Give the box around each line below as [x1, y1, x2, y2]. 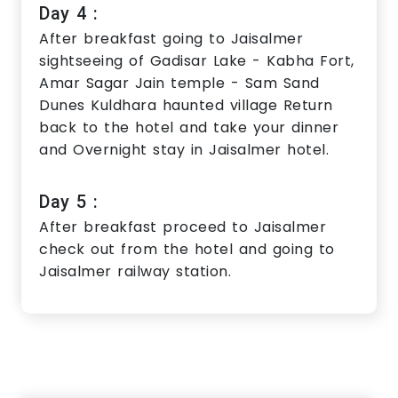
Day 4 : [39, 3, 99, 25]
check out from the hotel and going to [39, 239, 335, 260]
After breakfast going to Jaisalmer [39, 28, 303, 50]
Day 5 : [39, 191, 99, 213]
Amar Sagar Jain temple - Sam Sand [39, 73, 320, 94]
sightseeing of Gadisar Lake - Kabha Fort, [39, 51, 354, 72]
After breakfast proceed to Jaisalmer [39, 217, 326, 238]
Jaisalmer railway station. [39, 261, 231, 283]
